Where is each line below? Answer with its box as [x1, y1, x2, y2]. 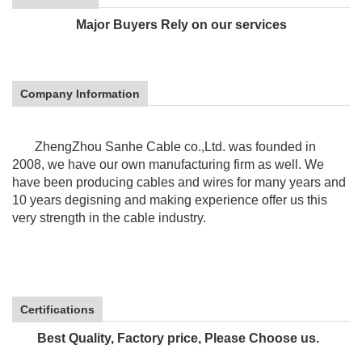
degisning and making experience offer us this [65, 193, 327, 207]
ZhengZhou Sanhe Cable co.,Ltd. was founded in [12, 140, 316, 154]
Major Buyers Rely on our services [75, 18, 287, 32]
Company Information [20, 87, 140, 100]
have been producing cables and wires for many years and [12, 175, 346, 189]
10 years [12, 193, 65, 207]
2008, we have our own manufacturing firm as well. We [12, 158, 324, 171]
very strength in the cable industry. [12, 211, 209, 225]
